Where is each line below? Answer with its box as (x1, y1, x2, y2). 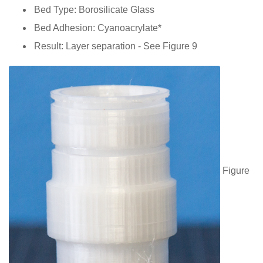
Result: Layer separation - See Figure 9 (34, 41, 197, 51)
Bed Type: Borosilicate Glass (34, 4, 154, 15)
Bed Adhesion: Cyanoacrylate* (34, 22, 161, 33)
